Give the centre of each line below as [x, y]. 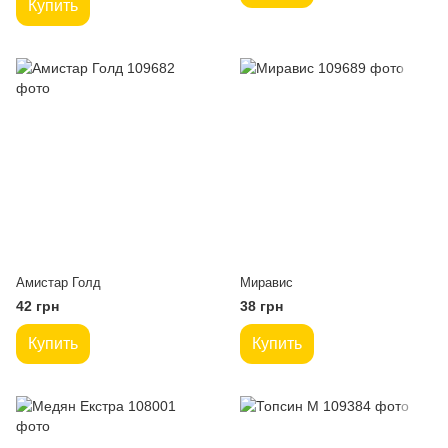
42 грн [37, 306]
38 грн [261, 306]
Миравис [266, 282]
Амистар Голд [58, 282]
